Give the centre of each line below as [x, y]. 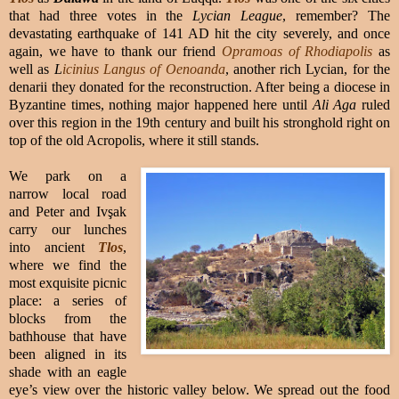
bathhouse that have [68, 336]
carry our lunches [68, 229]
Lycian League [238, 15]
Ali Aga [334, 104]
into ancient [54, 247]
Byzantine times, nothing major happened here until [161, 104]
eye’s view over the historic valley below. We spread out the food [199, 389]
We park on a [68, 175]
